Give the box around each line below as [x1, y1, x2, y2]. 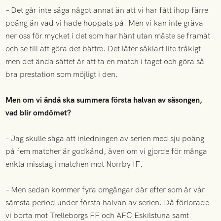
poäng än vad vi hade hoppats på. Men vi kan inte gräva [5, 18, 204, 29]
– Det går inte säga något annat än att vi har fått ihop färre [5, 5, 209, 16]
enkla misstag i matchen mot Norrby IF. [5, 159, 143, 170]
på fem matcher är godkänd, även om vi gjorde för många [5, 146, 208, 157]
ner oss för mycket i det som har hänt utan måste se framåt [5, 31, 211, 41]
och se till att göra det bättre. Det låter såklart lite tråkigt [5, 43, 201, 54]
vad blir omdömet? [5, 108, 72, 118]
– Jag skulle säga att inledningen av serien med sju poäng [5, 133, 205, 144]
